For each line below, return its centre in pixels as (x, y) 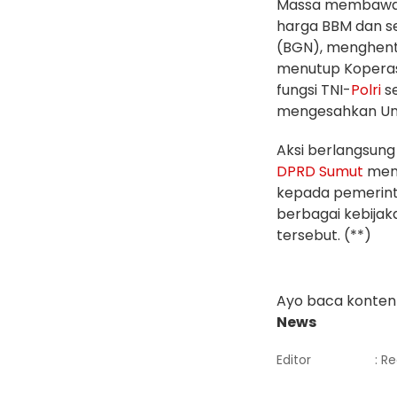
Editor (294, 360)
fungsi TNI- (314, 90)
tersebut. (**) (324, 236)
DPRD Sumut (320, 172)
